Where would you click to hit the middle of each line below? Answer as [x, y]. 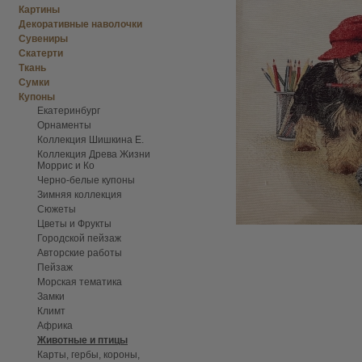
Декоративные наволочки [80, 24]
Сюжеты [57, 209]
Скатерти [41, 53]
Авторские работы [80, 253]
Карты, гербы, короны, [88, 355]
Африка [55, 326]
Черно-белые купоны [86, 180]
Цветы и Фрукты [74, 224]
